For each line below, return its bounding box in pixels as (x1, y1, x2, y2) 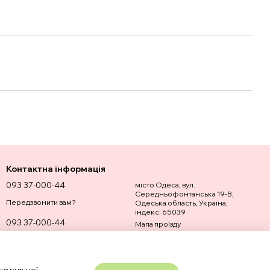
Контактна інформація (6, 163, 105, 174)
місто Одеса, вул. (135, 180, 195, 189)
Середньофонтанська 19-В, (135, 189, 234, 198)
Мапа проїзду (135, 219, 181, 228)
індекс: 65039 (135, 207, 186, 216)
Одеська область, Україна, (135, 198, 228, 207)
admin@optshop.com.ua (6, 233, 103, 243)
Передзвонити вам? (6, 197, 76, 207)
